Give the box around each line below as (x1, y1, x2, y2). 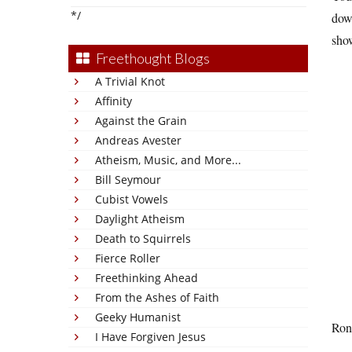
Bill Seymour (95, 172, 161, 187)
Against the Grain (95, 113, 187, 128)
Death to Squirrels (95, 231, 191, 246)
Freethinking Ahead (95, 270, 198, 285)
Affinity (95, 93, 132, 108)
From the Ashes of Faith (95, 290, 219, 305)
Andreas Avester (95, 133, 181, 148)
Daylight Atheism (95, 211, 185, 226)
